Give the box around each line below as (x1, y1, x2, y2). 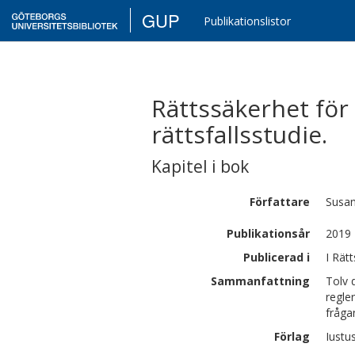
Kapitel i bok (151, 155, 249, 177)
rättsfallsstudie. (151, 118, 327, 151)
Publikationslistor (204, 13, 292, 29)
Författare (250, 194, 310, 209)
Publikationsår (227, 226, 310, 241)
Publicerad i (243, 250, 310, 265)
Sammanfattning (211, 273, 310, 288)
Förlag (274, 329, 310, 344)
